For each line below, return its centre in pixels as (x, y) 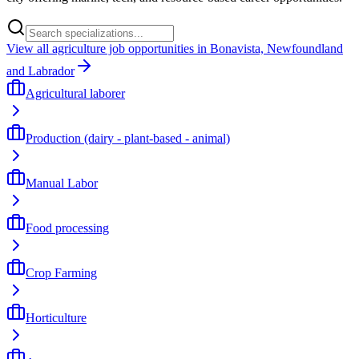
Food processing (67, 228)
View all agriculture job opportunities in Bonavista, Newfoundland (175, 48)
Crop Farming (61, 272)
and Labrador (40, 71)
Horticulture (56, 317)
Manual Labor (62, 183)
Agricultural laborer (75, 93)
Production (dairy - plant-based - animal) (128, 138)
